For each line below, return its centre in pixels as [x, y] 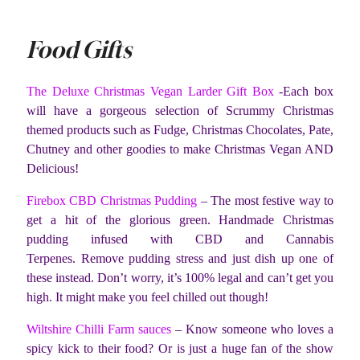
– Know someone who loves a [252, 329]
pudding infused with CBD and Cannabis [180, 239]
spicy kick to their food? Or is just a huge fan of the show [180, 348]
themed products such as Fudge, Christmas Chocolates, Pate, [180, 129]
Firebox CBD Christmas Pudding [112, 200]
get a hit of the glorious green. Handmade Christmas [180, 219]
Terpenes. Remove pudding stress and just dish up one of [180, 258]
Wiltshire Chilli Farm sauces [99, 329]
